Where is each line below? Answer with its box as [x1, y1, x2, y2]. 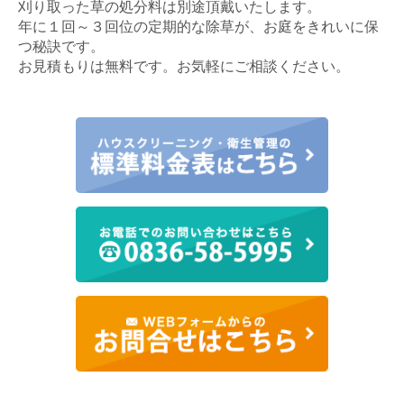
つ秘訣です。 [17, 36, 105, 55]
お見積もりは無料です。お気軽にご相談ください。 [17, 56, 350, 75]
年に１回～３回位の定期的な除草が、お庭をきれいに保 [17, 16, 379, 35]
